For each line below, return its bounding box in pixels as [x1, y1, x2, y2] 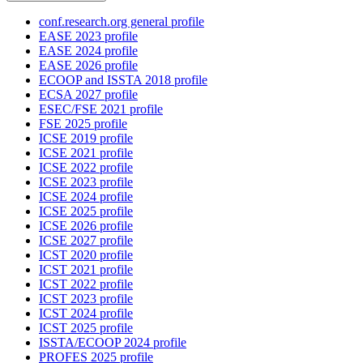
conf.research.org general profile [39, 15, 204, 29]
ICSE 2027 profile [39, 233, 133, 248]
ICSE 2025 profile [39, 204, 133, 219]
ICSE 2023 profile [39, 175, 133, 190]
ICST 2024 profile [39, 306, 133, 321]
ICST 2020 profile [39, 248, 133, 263]
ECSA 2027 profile [39, 88, 138, 102]
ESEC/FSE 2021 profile [39, 102, 163, 117]
